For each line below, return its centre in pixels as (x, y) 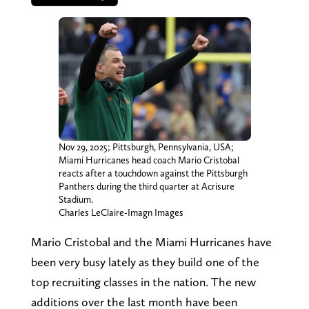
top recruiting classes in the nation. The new (143, 281)
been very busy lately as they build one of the (145, 261)
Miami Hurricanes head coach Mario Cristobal (149, 160)
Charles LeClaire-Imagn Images (121, 212)
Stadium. (76, 199)
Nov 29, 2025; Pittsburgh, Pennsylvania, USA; (146, 147)
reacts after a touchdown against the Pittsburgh (153, 173)
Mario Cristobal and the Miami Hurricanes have (151, 241)
